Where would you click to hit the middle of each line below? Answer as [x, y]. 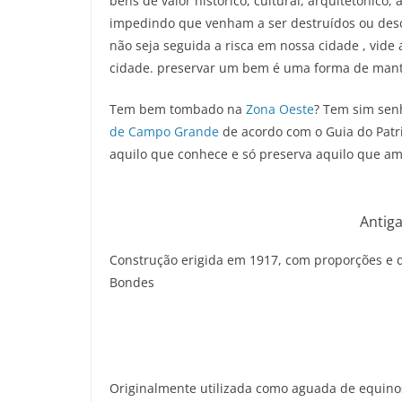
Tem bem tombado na [178, 109]
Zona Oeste [280, 109]
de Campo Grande [166, 131]
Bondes [132, 282]
